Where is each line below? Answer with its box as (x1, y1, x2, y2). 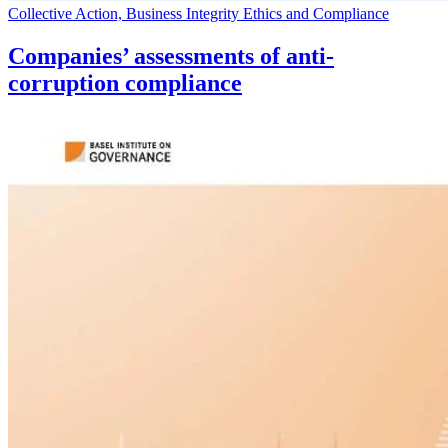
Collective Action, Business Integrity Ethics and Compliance (8, 4, 389, 22)
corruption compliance (8, 69, 242, 96)
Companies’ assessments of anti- (8, 42, 334, 69)
